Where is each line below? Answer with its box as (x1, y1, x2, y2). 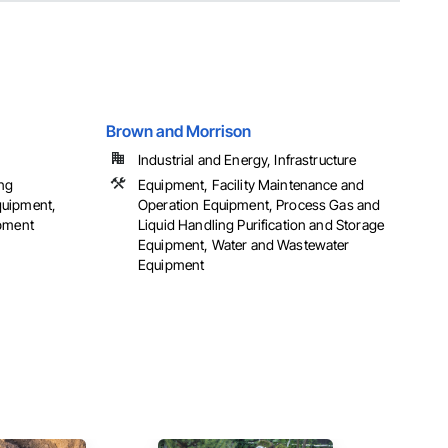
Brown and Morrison (106, 121, 251, 142)
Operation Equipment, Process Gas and (138, 196, 381, 214)
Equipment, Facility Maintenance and (138, 176, 365, 194)
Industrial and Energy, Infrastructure (138, 151, 357, 169)
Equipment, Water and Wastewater (138, 236, 350, 254)
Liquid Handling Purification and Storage (138, 216, 384, 234)
